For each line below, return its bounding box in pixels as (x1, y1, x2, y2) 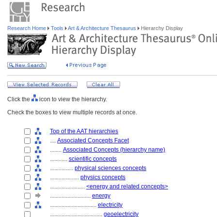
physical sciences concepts (75, 165, 146, 171)
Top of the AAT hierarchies (50, 128, 118, 135)
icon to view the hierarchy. (38, 96, 107, 103)
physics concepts (80, 174, 125, 181)
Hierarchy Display (139, 25, 183, 31)
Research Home (7, 25, 47, 31)
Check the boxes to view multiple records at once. (7, 109, 137, 116)
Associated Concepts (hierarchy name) (63, 146, 165, 153)
